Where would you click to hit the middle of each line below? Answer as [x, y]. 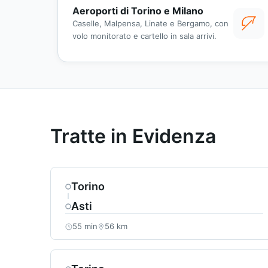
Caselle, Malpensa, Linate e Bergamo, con [150, 23]
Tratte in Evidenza [133, 136]
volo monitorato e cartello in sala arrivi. [144, 36]
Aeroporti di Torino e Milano [138, 10]
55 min [85, 226]
